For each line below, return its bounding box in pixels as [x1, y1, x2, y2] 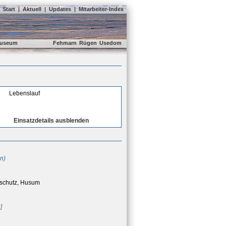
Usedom [99, 40, 122, 46]
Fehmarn [53, 40, 77, 46]
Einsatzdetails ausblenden [14, 117, 89, 124]
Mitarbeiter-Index [79, 6, 124, 12]
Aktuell [23, 6, 41, 12]
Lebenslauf [9, 90, 40, 97]
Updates [49, 6, 71, 12]
